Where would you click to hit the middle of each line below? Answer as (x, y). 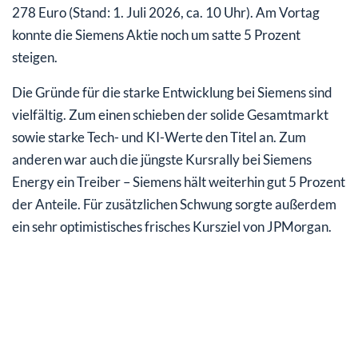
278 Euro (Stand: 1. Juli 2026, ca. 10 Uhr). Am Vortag (166, 13)
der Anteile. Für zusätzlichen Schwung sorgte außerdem (174, 205)
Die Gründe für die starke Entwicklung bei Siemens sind (172, 93)
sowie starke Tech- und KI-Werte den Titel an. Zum (159, 137)
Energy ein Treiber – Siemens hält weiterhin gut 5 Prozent (179, 182)
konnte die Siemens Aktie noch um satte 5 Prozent (156, 35)
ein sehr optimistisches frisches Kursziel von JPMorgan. (172, 227)
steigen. (35, 58)
